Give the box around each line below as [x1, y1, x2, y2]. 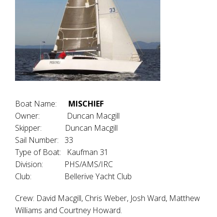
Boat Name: [15, 98, 69, 109]
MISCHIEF [68, 98, 104, 109]
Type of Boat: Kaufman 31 [15, 147, 109, 157]
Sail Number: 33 [15, 135, 74, 145]
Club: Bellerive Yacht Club [15, 171, 132, 182]
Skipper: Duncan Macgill [15, 123, 118, 133]
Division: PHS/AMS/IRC [15, 159, 113, 170]
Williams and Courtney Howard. [15, 205, 123, 216]
